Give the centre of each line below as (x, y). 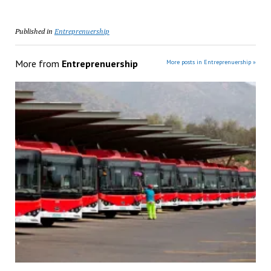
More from (38, 64)
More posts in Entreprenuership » (211, 62)
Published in (34, 31)
